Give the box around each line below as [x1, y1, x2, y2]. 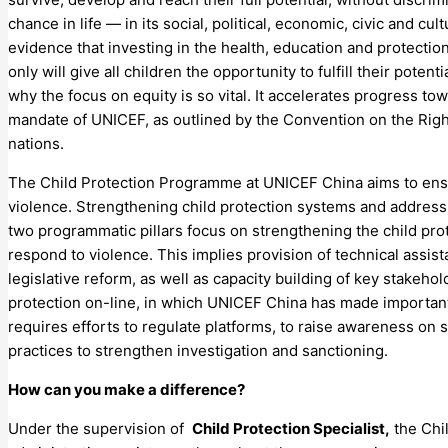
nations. [8, 133, 64, 153]
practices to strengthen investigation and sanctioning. [8, 340, 388, 360]
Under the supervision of [8, 418, 192, 438]
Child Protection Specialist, [192, 418, 390, 438]
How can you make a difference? [8, 379, 245, 399]
